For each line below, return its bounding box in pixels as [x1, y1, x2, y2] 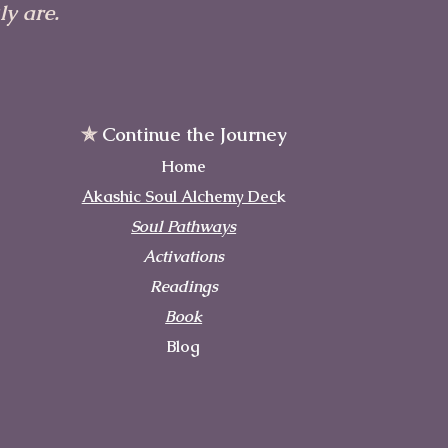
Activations [143, 246, 225, 268]
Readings [149, 276, 218, 298]
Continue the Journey [101, 122, 287, 148]
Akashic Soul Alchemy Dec [81, 186, 277, 208]
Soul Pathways [131, 216, 237, 238]
